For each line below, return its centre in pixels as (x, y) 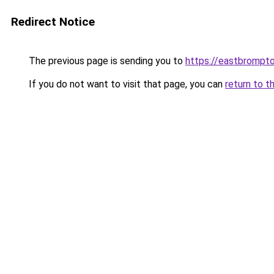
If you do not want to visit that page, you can (126, 84)
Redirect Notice (53, 22)
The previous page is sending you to (106, 61)
